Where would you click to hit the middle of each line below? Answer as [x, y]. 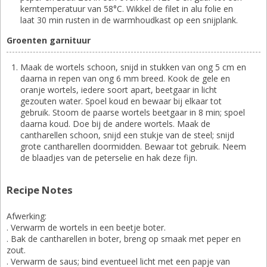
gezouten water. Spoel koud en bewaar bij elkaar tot [121, 101]
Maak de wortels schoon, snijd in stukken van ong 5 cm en [133, 67]
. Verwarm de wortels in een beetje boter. [86, 227]
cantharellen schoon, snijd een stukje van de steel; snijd [127, 135]
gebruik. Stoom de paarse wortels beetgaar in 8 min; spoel [133, 112]
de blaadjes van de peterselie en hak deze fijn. [109, 157]
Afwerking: [27, 216]
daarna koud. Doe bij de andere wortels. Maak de [115, 123]
